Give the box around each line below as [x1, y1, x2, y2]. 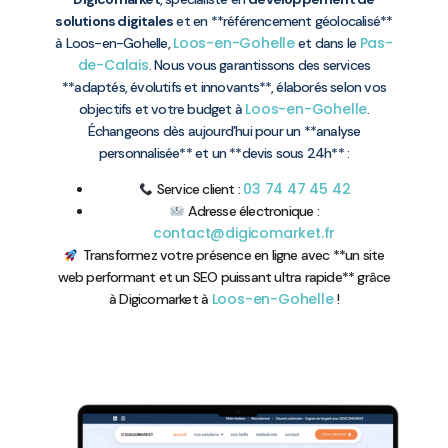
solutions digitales [55, 12, 174, 30]
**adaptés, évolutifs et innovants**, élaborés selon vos [61, 78, 386, 96]
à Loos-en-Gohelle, [55, 34, 174, 52]
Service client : [153, 180, 244, 199]
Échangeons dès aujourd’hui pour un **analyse [87, 122, 361, 140]
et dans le [295, 34, 360, 52]
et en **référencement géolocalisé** [173, 12, 393, 30]
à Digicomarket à [109, 290, 212, 309]
